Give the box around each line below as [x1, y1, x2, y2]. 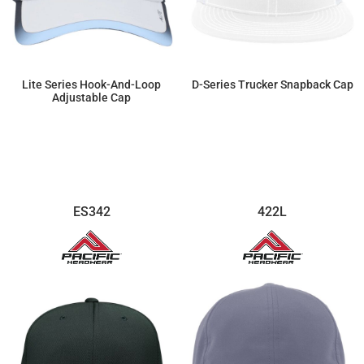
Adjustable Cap [52, 90, 132, 104]
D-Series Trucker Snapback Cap [191, 77, 353, 91]
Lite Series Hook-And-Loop [22, 77, 162, 91]
